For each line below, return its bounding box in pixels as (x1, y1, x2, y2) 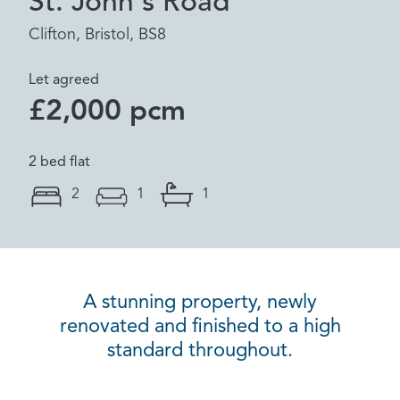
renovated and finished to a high (59, 317, 341, 337)
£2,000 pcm (29, 98, 186, 127)
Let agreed (29, 73, 99, 87)
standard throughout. (107, 341, 293, 361)
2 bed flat (29, 155, 90, 170)
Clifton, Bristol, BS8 (29, 27, 166, 43)
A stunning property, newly (83, 293, 317, 312)
